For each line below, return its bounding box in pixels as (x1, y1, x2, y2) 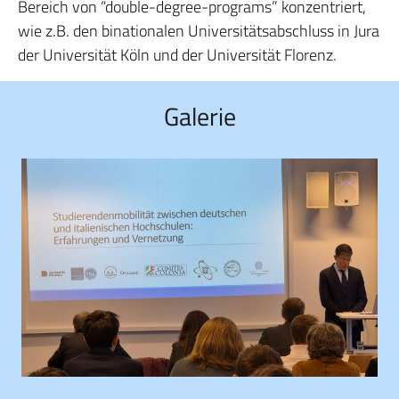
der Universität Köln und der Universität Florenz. (18, 43, 337, 67)
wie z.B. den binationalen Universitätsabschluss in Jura (18, 19, 379, 43)
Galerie (163, 97, 236, 135)
